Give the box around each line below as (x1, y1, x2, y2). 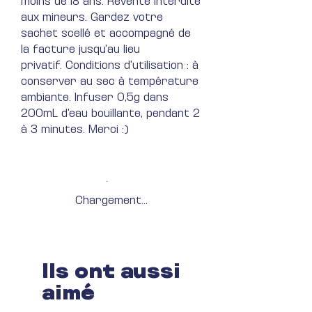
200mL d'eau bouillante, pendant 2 (21, 109, 200, 120)
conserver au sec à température (21, 77, 198, 88)
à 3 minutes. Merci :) (21, 125, 132, 136)
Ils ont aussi (42, 264, 180, 282)
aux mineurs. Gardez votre (21, 13, 163, 24)
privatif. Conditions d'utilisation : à (21, 61, 198, 72)
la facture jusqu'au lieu (21, 45, 140, 56)
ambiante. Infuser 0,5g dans (21, 93, 169, 104)
